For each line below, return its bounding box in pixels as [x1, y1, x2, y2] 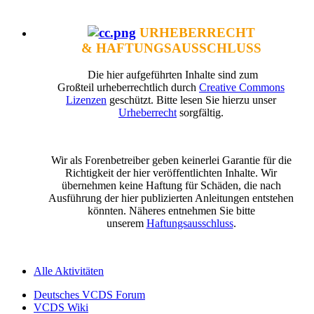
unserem [106, 217, 146, 230]
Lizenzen [66, 94, 107, 107]
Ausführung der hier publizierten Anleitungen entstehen [48, 192, 294, 205]
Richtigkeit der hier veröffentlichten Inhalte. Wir [65, 167, 277, 179]
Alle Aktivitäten [34, 265, 104, 278]
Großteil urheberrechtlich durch [57, 81, 199, 94]
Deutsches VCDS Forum [34, 289, 145, 301]
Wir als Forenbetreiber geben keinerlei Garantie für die [50, 154, 292, 167]
